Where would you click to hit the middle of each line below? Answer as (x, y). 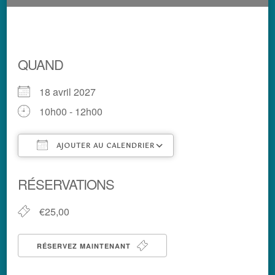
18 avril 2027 (72, 92)
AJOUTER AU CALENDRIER (104, 146)
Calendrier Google (226, 168)
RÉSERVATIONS (66, 184)
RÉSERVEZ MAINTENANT (85, 246)
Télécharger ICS (75, 168)
